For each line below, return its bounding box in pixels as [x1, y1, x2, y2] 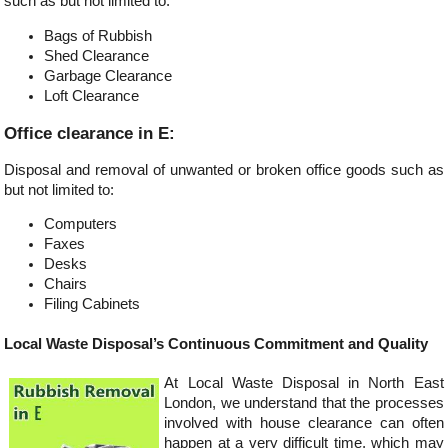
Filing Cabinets [44, 296, 141, 313]
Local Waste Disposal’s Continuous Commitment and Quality [4, 335, 429, 352]
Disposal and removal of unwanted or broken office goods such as [4, 161, 444, 178]
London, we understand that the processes [164, 395, 444, 412]
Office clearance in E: [4, 122, 176, 143]
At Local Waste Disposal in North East [164, 375, 444, 392]
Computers [44, 216, 118, 233]
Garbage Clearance [44, 67, 173, 84]
